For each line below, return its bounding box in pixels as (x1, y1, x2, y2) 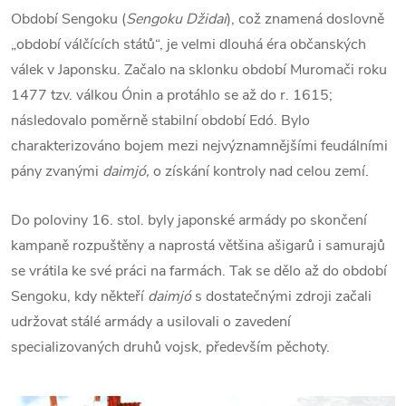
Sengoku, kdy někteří (11, 285, 148, 306)
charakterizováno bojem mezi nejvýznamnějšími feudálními (11, 135, 388, 156)
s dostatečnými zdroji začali (191, 285, 372, 306)
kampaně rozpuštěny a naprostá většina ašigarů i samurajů (11, 235, 385, 256)
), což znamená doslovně (227, 8, 384, 29)
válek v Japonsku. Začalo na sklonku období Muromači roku (11, 59, 387, 80)
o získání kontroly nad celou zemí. (150, 160, 369, 181)
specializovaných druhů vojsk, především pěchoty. (11, 336, 330, 357)
